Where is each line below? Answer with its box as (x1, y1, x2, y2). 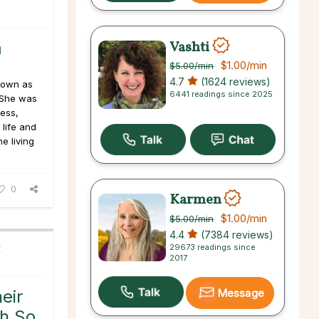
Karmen (169, 189, 222, 210)
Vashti (169, 37, 213, 58)
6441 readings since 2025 (169, 89, 273, 100)
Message (217, 286, 264, 300)
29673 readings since (169, 241, 256, 252)
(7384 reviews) (198, 228, 274, 241)
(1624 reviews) (198, 75, 271, 88)
